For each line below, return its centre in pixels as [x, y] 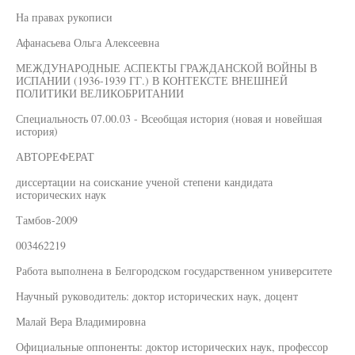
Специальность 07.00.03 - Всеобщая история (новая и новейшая [169, 118]
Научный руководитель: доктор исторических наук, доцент [157, 296]
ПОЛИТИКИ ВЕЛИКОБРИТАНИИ [100, 93]
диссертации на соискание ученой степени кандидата [144, 182]
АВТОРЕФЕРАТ [55, 157]
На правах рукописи [64, 17]
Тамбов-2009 [47, 220]
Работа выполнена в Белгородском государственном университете [174, 271]
